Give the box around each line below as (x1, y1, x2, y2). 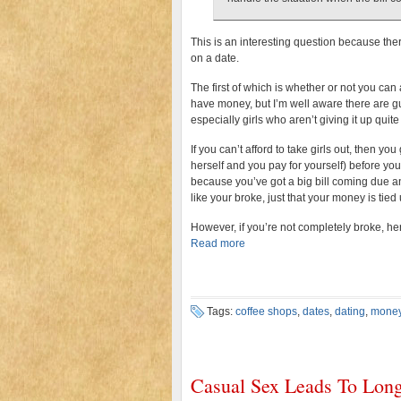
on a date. (191, 52, 239, 64)
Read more (191, 237, 245, 250)
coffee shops (235, 305, 297, 318)
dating (335, 305, 365, 318)
